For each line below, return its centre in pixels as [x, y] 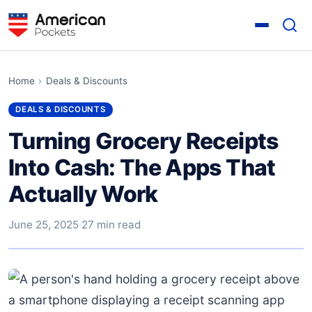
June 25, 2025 [44, 224]
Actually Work [83, 194]
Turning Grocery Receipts [143, 141]
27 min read [111, 224]
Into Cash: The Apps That [142, 167]
